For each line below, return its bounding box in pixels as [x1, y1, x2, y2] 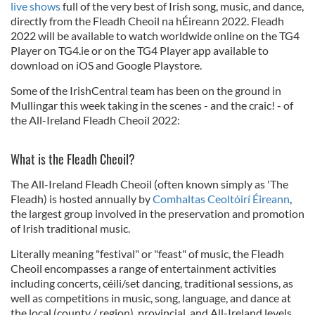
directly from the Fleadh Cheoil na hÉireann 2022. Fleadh [11, 13, 284, 27]
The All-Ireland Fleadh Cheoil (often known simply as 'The [11, 176, 288, 191]
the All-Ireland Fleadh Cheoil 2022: [11, 112, 180, 127]
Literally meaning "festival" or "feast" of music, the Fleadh [11, 246, 284, 260]
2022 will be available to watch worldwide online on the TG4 [11, 28, 300, 42]
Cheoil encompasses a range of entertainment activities [11, 261, 276, 275]
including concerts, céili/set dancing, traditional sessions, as [11, 276, 293, 290]
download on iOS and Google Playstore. [11, 58, 204, 72]
